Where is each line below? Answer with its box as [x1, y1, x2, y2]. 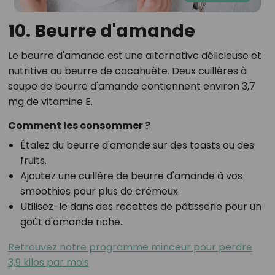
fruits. [20, 153, 47, 168]
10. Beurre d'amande [7, 18, 195, 43]
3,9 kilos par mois [7, 255, 89, 269]
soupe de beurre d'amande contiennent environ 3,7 [7, 79, 255, 93]
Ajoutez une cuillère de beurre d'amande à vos [20, 168, 242, 183]
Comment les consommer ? [7, 118, 150, 133]
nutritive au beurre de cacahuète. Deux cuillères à [7, 63, 247, 78]
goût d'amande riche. [20, 214, 122, 229]
